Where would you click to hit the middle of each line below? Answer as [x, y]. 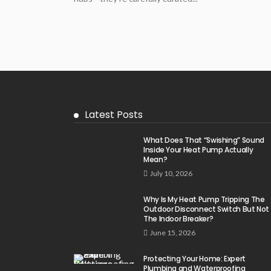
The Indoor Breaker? [178, 218]
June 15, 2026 [173, 232]
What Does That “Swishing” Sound [204, 140]
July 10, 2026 [171, 173]
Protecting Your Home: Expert [194, 258]
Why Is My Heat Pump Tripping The [204, 199]
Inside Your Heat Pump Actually [198, 149]
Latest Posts [114, 114]
